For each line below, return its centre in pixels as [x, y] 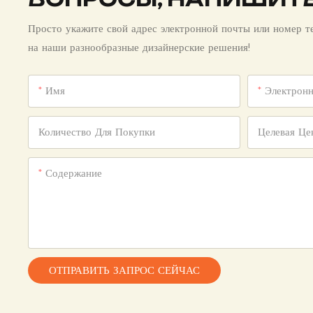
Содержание [74, 173]
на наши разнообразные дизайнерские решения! [139, 47]
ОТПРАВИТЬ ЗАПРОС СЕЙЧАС [125, 270]
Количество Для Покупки [97, 131]
